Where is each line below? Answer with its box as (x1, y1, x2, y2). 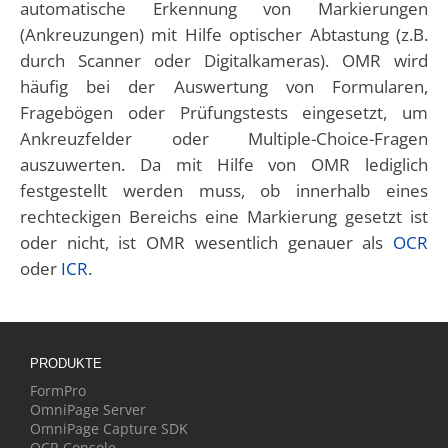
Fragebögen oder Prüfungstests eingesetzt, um (20, 101, 428, 124)
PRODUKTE (30, 356, 102, 371)
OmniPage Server (30, 400, 146, 419)
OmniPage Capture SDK (30, 419, 188, 438)
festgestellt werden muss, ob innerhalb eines (20, 179, 428, 202)
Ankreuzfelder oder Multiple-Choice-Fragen (20, 127, 428, 150)
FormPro (30, 381, 86, 400)
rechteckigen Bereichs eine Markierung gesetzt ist (20, 205, 428, 228)
